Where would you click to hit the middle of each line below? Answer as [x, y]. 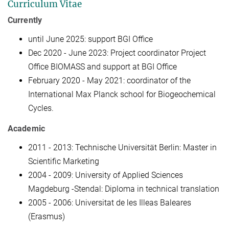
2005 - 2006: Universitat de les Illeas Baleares [110, 203]
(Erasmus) [47, 217]
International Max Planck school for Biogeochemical [122, 94]
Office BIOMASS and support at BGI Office [102, 66]
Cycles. [41, 108]
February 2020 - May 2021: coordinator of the [109, 80]
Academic [26, 129]
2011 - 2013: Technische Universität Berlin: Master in [122, 148]
